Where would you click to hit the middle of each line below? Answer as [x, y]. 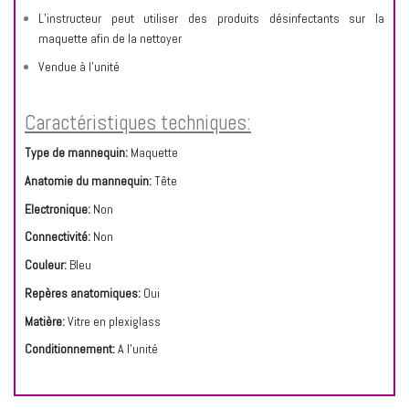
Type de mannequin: [76, 153]
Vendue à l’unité [79, 67]
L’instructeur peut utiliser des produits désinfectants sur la [211, 19]
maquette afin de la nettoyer [110, 39]
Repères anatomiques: [84, 293]
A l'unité [136, 349]
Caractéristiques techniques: [138, 123]
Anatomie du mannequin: [89, 180]
